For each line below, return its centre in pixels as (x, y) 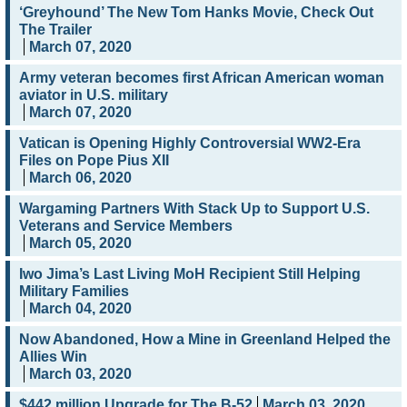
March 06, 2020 (80, 178)
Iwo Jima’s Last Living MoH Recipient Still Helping (190, 274)
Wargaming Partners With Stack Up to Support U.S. (194, 209)
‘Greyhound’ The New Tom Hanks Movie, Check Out (196, 13)
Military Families (74, 292)
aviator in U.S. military (94, 95)
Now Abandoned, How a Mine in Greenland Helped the (205, 340)
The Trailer (55, 30)
